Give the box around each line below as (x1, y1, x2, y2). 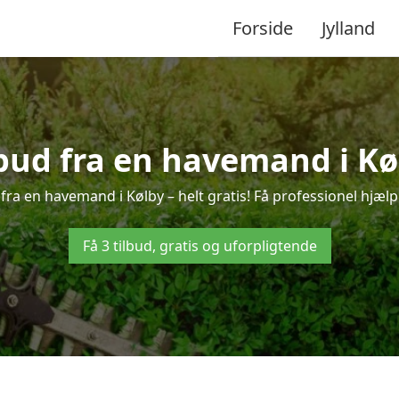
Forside (232, 15, 293, 40)
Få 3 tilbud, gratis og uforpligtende (82, 236, 317, 256)
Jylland (322, 15, 375, 40)
